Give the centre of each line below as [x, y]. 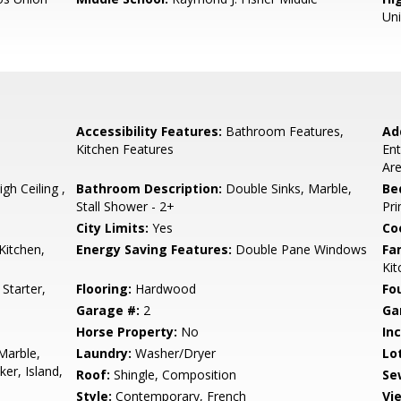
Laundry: [104, 353]
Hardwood [164, 289]
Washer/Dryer [174, 353]
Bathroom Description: [149, 188]
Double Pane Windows [300, 249]
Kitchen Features [125, 149]
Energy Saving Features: [154, 249]
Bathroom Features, [283, 131]
